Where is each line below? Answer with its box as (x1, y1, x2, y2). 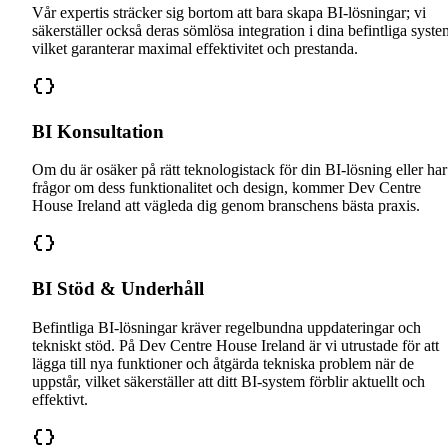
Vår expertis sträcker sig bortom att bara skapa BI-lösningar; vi (32, 3, 426, 21)
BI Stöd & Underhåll (32, 278, 204, 300)
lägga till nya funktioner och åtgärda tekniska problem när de (32, 354, 414, 372)
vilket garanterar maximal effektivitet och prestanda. (32, 39, 358, 57)
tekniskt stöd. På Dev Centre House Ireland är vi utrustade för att (32, 336, 439, 354)
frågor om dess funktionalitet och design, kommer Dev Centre (32, 179, 421, 197)
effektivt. (32, 390, 88, 408)
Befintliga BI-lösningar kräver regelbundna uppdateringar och (32, 318, 421, 336)
